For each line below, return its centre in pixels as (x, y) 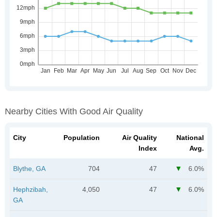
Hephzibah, (31, 189)
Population (82, 137)
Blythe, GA (29, 168)
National (190, 137)
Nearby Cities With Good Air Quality (74, 111)
